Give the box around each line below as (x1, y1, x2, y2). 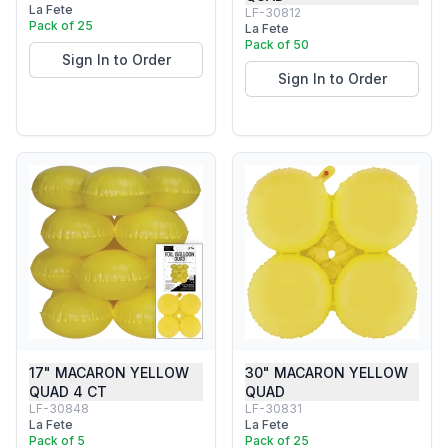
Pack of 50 (245, 37, 309, 52)
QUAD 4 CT (29, 383, 107, 400)
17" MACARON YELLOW (29, 364, 189, 381)
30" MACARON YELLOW (245, 364, 408, 381)
